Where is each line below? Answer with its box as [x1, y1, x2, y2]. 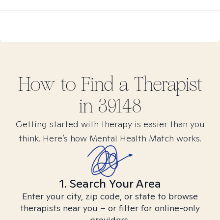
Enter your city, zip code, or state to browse [22, 191, 198, 202]
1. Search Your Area [59, 176, 161, 191]
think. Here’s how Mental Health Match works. [19, 133, 201, 144]
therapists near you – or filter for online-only [20, 202, 200, 214]
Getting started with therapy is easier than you [15, 118, 205, 130]
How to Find [18, 73, 119, 96]
